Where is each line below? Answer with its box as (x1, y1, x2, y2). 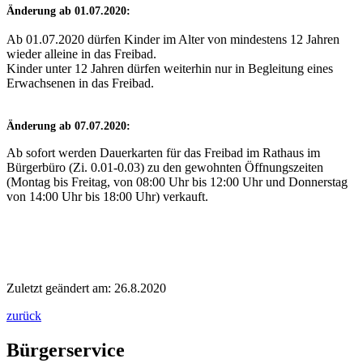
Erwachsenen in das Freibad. (6, 76, 154, 91)
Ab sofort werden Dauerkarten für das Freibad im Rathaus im (6, 146, 320, 160)
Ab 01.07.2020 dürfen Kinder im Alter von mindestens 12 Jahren (6, 32, 340, 47)
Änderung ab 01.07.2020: (6, 5, 130, 18)
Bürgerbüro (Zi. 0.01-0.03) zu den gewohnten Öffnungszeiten (6, 160, 323, 175)
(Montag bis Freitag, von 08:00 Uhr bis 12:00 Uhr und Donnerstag (6, 175, 348, 190)
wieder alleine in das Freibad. (6, 47, 156, 62)
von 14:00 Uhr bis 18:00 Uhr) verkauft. (6, 190, 208, 204)
